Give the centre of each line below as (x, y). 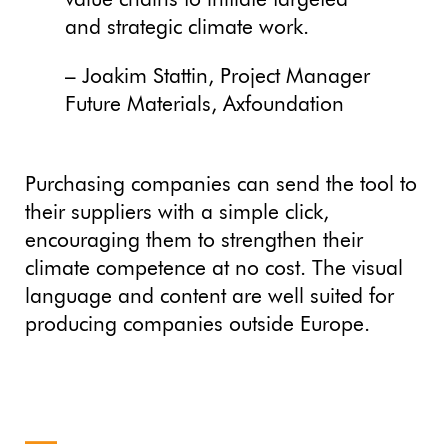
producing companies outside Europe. (197, 325)
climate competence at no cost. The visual (214, 269)
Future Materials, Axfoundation (204, 105)
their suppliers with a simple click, (177, 213)
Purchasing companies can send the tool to (221, 185)
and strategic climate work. (187, 28)
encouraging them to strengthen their (194, 241)
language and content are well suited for (209, 297)
